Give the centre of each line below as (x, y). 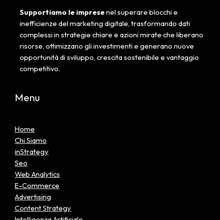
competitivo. (40, 69)
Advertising (33, 196)
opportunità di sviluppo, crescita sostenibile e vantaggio (109, 57)
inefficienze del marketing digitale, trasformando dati (105, 24)
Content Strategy (43, 208)
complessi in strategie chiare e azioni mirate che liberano (111, 35)
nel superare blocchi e (142, 12)
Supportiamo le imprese (63, 12)
